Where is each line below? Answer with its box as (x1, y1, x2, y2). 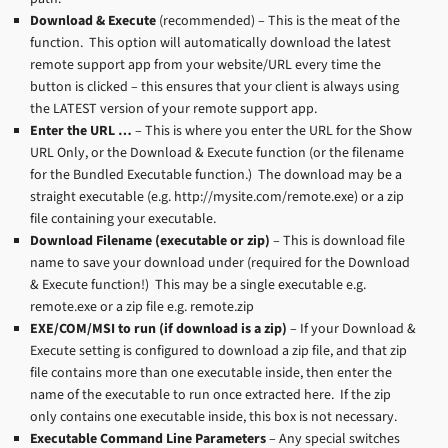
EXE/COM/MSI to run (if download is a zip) (30, 318, 287, 338)
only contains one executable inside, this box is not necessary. (30, 406, 397, 426)
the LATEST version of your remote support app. (30, 98, 317, 118)
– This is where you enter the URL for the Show (132, 120, 412, 140)
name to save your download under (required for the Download (30, 252, 410, 272)
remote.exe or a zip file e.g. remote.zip (30, 296, 254, 316)
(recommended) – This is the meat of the (156, 10, 400, 30)
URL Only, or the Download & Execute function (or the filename (30, 142, 404, 162)
